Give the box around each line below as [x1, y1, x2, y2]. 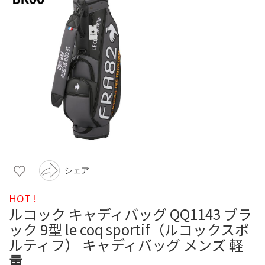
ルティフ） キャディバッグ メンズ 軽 [9, 234, 243, 255]
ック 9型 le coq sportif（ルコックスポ [9, 218, 249, 240]
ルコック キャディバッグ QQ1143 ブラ [9, 203, 252, 224]
